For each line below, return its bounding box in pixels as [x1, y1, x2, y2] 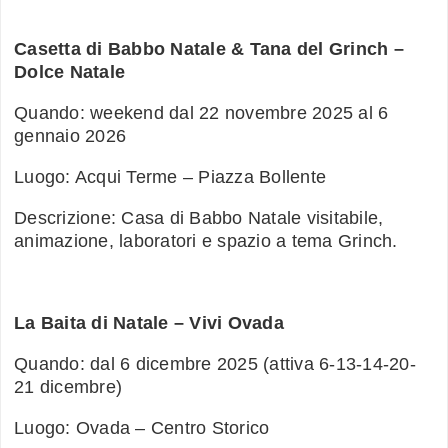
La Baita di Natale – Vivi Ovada [14, 313, 284, 334]
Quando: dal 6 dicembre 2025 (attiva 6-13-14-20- [14, 354, 416, 375]
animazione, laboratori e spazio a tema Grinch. [14, 231, 398, 252]
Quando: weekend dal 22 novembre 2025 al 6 [14, 103, 389, 124]
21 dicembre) [14, 377, 122, 398]
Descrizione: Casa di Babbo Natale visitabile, [14, 208, 384, 229]
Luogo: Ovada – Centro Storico [14, 418, 270, 439]
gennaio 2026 [14, 126, 126, 147]
